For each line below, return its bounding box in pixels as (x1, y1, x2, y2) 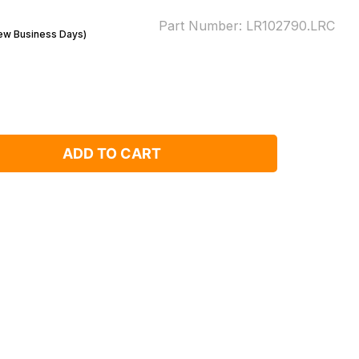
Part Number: (159, 17, 242, 34)
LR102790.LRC (246, 17, 335, 34)
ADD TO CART (63, 145, 161, 162)
